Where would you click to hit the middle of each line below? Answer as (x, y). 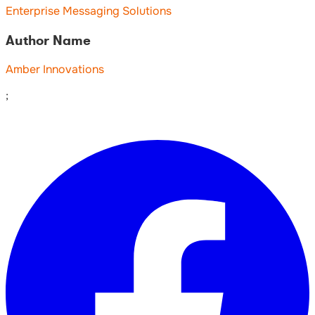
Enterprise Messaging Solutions (89, 11)
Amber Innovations (55, 70)
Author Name (48, 40)
